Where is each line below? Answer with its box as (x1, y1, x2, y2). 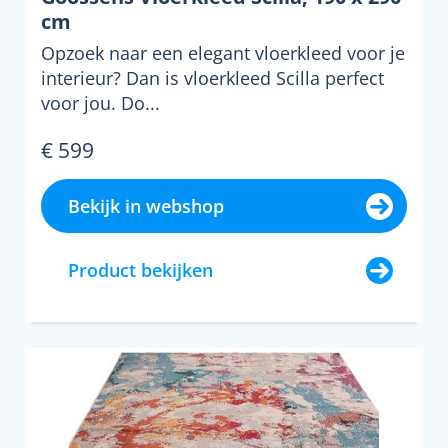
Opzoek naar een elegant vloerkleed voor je (41, 41, 405, 65)
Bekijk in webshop (68, 194, 224, 218)
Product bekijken (68, 258, 213, 282)
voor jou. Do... (41, 91, 160, 115)
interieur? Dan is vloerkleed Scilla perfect (41, 66, 384, 90)
